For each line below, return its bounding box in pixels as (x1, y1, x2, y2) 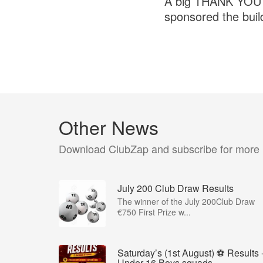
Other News (59, 113, 159, 141)
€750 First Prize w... (117, 206, 191, 218)
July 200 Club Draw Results (117, 181, 234, 195)
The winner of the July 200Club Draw (117, 195, 255, 208)
